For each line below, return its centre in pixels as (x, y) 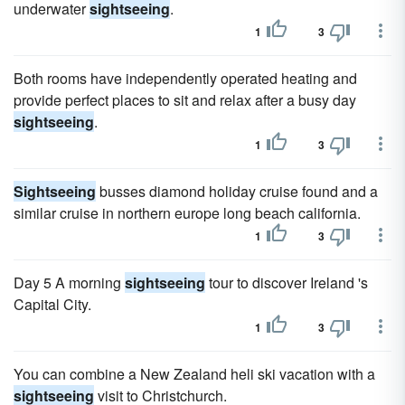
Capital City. (52, 304)
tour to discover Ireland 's (287, 283)
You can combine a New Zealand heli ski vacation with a (194, 374)
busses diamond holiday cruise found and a (237, 191)
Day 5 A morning (69, 283)
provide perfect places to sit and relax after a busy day (185, 100)
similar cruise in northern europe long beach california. (187, 213)
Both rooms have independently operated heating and (185, 78)
